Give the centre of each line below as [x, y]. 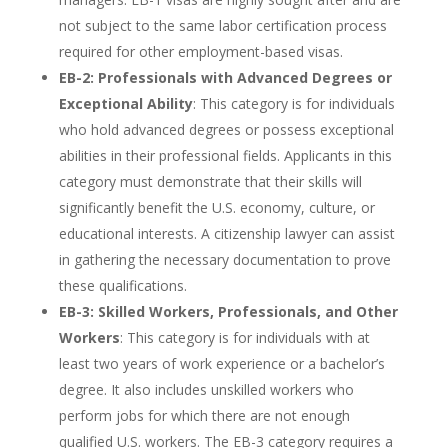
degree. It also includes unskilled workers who [206, 389]
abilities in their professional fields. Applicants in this [225, 155]
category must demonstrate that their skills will [210, 181]
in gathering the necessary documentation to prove [224, 259]
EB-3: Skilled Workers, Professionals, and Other [228, 311]
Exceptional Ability [125, 103]
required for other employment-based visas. [200, 51]
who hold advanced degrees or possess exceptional [226, 129]
